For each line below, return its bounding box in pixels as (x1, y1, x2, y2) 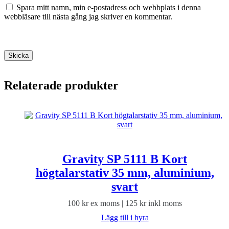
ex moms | (88, 199, 125, 208)
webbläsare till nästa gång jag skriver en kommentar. (4, 12, 172, 21)
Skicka (8, 51, 29, 59)
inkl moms (146, 199, 182, 208)
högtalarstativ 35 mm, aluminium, (35, 166, 214, 180)
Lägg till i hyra (101, 213, 149, 222)
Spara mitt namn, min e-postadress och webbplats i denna (16, 3, 201, 12)
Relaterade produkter (4, 79, 119, 93)
